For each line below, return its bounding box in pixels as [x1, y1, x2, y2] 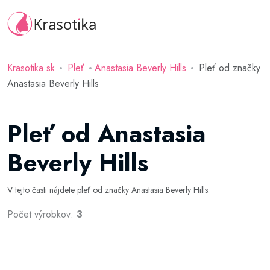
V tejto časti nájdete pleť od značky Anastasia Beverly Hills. [7, 184, 210, 196]
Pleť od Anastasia [7, 116, 206, 151]
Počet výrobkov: [7, 207, 77, 221]
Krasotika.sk [7, 61, 55, 75]
